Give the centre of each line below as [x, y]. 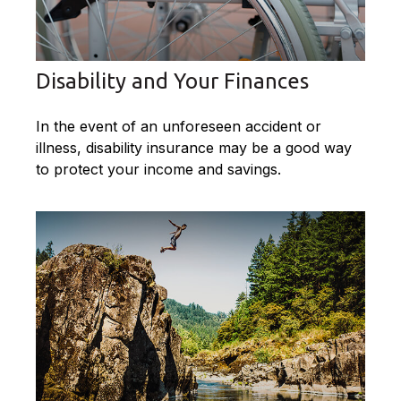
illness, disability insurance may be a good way [194, 148]
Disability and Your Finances [172, 81]
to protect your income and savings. [158, 170]
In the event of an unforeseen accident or [179, 127]
